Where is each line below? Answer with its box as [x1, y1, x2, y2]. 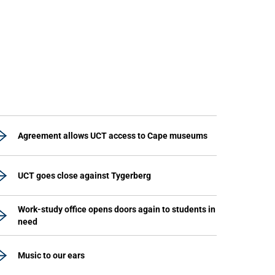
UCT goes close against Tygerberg [18, 171, 151, 180]
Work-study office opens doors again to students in [18, 204, 215, 214]
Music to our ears [18, 250, 85, 260]
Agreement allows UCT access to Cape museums [18, 131, 207, 141]
